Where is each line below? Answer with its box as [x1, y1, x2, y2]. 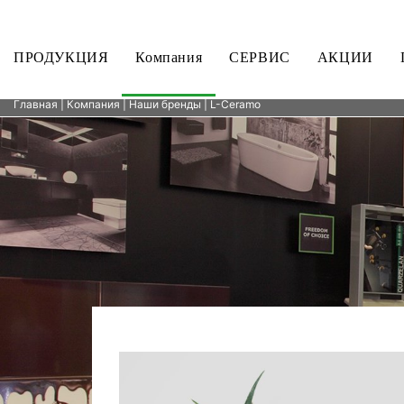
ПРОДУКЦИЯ [14, 50, 109, 65]
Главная [14, 97, 58, 111]
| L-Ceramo [201, 97, 261, 111]
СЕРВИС [229, 50, 290, 65]
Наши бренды [129, 97, 201, 111]
